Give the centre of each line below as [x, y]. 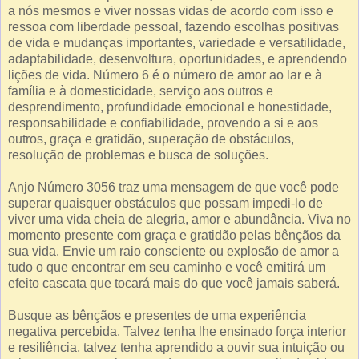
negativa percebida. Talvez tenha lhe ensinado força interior [177, 331]
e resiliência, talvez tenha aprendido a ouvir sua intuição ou [176, 347]
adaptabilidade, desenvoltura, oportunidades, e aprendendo [177, 58]
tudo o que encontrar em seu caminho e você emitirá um [167, 267]
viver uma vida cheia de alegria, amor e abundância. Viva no [179, 219]
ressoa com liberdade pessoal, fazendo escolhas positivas [173, 26]
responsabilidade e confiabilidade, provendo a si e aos [163, 123]
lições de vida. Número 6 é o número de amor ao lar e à [165, 75]
